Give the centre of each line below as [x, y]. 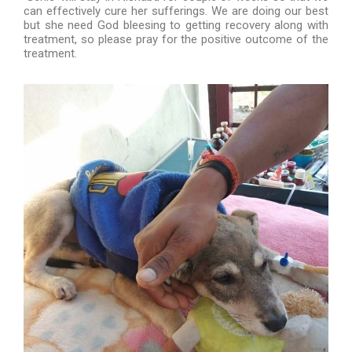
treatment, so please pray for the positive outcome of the [176, 39]
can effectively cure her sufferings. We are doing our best [176, 11]
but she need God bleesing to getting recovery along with [176, 25]
